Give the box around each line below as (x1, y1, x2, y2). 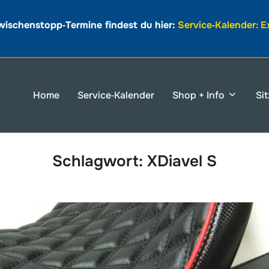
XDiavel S (147, 151, 217, 172)
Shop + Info (172, 89, 225, 102)
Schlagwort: (52, 151, 147, 172)
